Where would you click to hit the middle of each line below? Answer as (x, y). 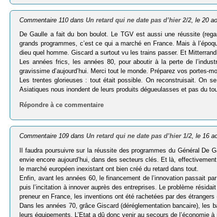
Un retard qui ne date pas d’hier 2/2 (139, 20)
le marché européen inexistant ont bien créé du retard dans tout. (109, 169)
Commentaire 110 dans (53, 20)
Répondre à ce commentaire (62, 105)
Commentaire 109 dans (53, 136)
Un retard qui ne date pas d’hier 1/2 (139, 136)
